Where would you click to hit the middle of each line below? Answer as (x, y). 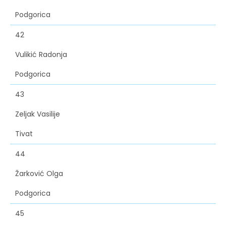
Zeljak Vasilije (38, 114)
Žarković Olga (39, 174)
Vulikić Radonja (41, 55)
